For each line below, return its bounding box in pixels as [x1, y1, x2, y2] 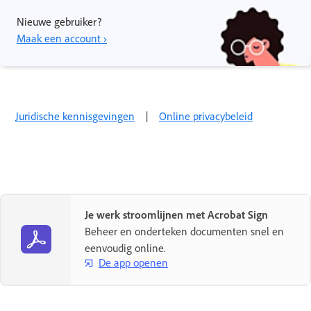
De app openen [99, 255, 168, 270]
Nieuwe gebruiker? [17, 14, 101, 28]
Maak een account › [17, 31, 107, 45]
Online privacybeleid [159, 108, 253, 123]
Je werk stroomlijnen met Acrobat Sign [85, 207, 268, 221]
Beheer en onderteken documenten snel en [85, 224, 284, 238]
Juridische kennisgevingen [15, 108, 135, 123]
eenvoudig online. [85, 240, 166, 255]
